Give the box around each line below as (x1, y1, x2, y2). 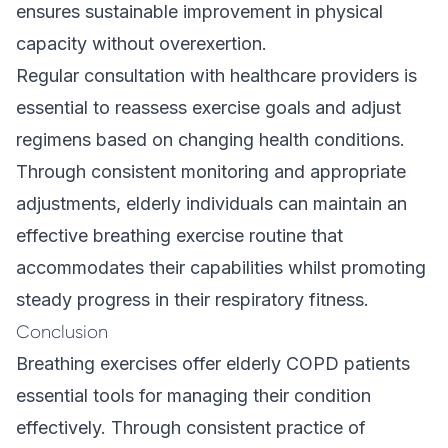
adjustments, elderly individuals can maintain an (16, 193, 407, 214)
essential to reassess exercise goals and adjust (16, 97, 401, 118)
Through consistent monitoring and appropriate (16, 161, 406, 182)
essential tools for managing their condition (16, 385, 371, 406)
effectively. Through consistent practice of (16, 417, 366, 438)
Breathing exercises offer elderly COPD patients (16, 353, 410, 374)
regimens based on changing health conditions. (16, 129, 405, 150)
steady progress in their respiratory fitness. (16, 289, 369, 310)
